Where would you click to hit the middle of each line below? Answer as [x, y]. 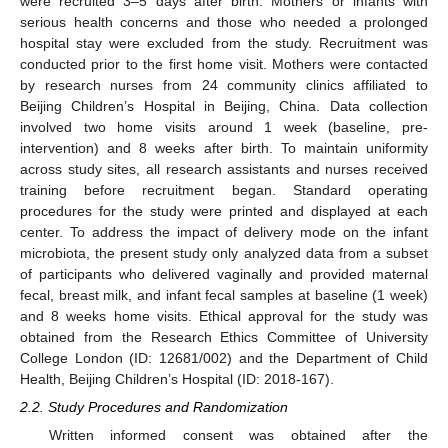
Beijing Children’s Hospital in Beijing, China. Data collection [224, 106]
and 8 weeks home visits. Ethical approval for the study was [224, 316]
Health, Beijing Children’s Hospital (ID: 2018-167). [177, 379]
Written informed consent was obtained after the [238, 435]
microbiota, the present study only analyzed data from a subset [224, 253]
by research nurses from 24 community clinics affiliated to [224, 85]
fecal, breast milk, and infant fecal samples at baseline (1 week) [224, 295]
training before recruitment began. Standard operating [224, 190]
